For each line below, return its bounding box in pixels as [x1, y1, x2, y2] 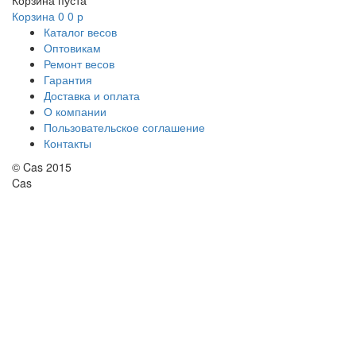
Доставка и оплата [44, 87, 140, 104]
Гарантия [44, 72, 92, 88]
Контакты [44, 135, 91, 152]
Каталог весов [44, 24, 117, 41]
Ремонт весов [44, 56, 114, 72]
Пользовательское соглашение [44, 119, 205, 136]
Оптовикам [44, 40, 101, 56]
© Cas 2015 [12, 159, 72, 176]
